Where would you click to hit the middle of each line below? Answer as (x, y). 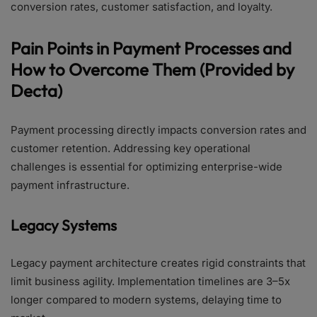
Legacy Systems (64, 225)
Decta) (36, 91)
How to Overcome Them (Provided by (152, 69)
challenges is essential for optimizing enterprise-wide (146, 167)
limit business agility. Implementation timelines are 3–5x (150, 281)
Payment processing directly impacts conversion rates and (158, 130)
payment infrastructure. (70, 185)
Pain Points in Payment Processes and (151, 48)
